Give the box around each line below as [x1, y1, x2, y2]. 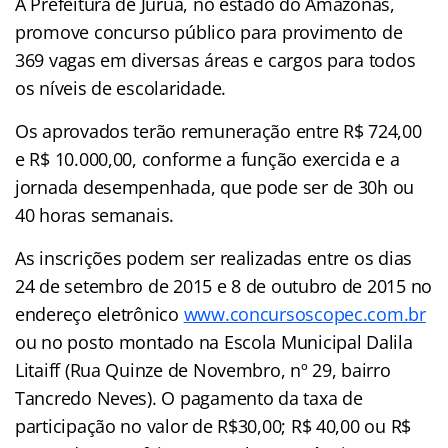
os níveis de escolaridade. [15, 75, 226, 100]
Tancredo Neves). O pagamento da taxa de [15, 385, 363, 410]
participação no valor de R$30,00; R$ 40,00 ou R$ [15, 413, 412, 438]
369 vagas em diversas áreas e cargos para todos [15, 47, 416, 72]
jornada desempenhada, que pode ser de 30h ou [15, 174, 415, 199]
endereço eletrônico [15, 301, 184, 326]
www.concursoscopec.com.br [183, 301, 426, 326]
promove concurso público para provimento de [15, 19, 403, 44]
